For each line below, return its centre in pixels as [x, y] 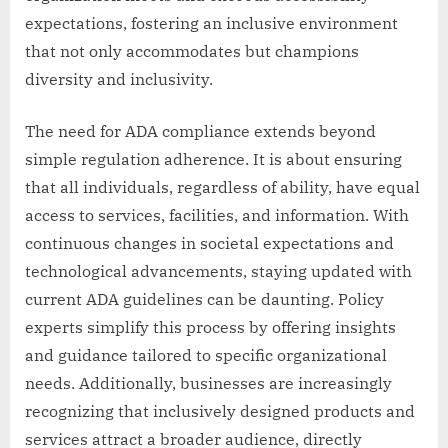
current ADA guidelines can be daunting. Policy [204, 299]
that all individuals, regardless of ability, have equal [222, 187]
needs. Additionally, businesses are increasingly [208, 383]
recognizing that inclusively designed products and [220, 411]
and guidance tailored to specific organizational [206, 355]
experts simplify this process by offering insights [210, 327]
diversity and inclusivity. [119, 79]
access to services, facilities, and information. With [217, 215]
